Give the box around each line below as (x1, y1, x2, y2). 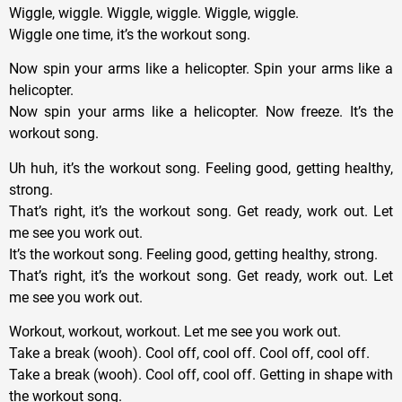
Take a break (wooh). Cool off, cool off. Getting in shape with (9, 365, 393, 383)
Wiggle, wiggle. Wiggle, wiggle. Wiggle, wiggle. (9, 4, 299, 22)
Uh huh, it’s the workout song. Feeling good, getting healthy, (9, 159, 393, 177)
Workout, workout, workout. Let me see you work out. (9, 322, 341, 340)
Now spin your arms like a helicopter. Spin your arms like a (9, 60, 393, 78)
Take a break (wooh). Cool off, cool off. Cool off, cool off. (9, 344, 370, 362)
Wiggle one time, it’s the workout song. (9, 25, 250, 43)
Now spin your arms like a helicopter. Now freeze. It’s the (9, 103, 393, 121)
